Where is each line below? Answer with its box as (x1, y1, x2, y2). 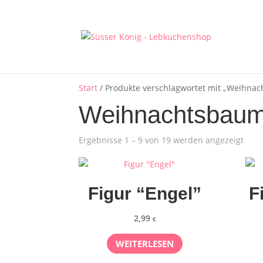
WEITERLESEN (116, 237, 174, 249)
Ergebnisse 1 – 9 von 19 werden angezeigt (79, 134, 244, 146)
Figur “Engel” (88, 184, 202, 203)
